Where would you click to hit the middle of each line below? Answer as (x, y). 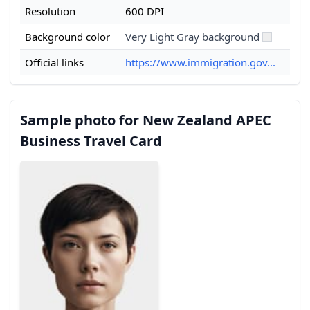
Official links (54, 62)
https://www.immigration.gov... (200, 62)
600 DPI (145, 11)
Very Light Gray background (192, 37)
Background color (67, 37)
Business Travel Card (91, 141)
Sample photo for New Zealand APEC (146, 120)
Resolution (50, 11)
